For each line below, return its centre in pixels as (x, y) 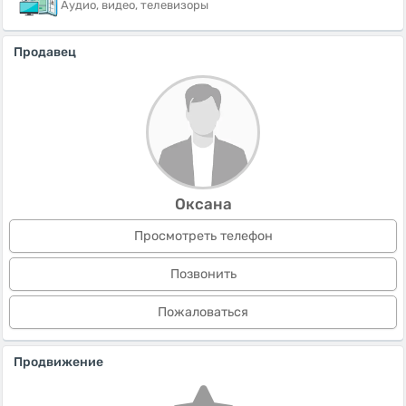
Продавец (45, 52)
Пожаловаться (203, 312)
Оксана (203, 204)
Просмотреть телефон (203, 236)
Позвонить (203, 274)
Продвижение (58, 362)
